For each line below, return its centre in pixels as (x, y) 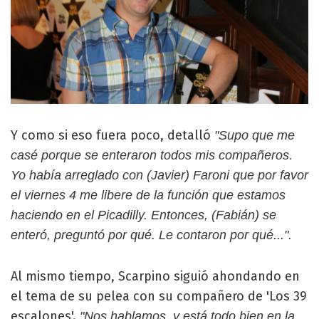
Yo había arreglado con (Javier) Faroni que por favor (159, 176)
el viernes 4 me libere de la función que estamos (148, 195)
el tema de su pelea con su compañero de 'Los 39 (159, 297)
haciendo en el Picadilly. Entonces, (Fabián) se (143, 215)
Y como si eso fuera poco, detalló (113, 136)
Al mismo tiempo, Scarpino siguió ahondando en (155, 277)
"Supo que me (255, 136)
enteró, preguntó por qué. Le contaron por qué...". (151, 235)
